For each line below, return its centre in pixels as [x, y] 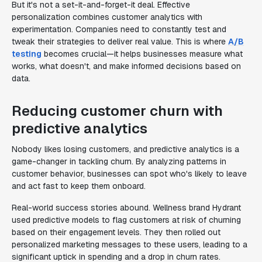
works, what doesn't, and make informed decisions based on [126, 66]
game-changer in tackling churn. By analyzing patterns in [119, 161]
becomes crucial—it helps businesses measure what [142, 54]
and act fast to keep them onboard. [79, 186]
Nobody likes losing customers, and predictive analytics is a [125, 149]
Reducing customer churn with [117, 111]
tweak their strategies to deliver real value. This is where [120, 42]
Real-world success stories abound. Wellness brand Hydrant [126, 208]
